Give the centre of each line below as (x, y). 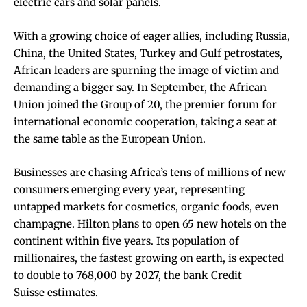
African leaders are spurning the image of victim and (146, 70)
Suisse (30, 292)
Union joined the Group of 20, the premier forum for (145, 105)
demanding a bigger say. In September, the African (140, 87)
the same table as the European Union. (110, 139)
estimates (71, 292)
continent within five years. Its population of (126, 241)
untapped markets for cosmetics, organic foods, (134, 207)
